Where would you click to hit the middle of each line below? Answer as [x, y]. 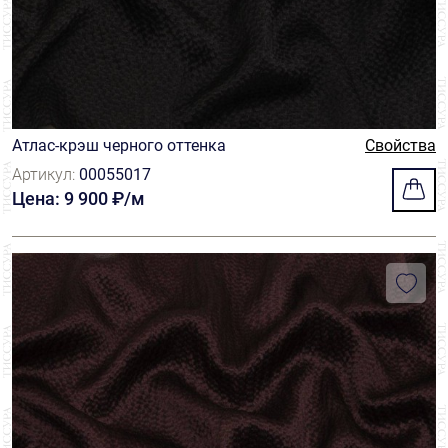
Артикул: [45, 174]
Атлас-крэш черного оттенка [119, 145]
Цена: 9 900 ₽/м [78, 198]
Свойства [400, 145]
